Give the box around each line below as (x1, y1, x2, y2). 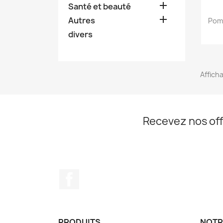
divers (68, 29, 93, 40)
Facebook (79, 169, 116, 180)
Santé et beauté (68, 1, 131, 12)
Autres (68, 15, 95, 26)
